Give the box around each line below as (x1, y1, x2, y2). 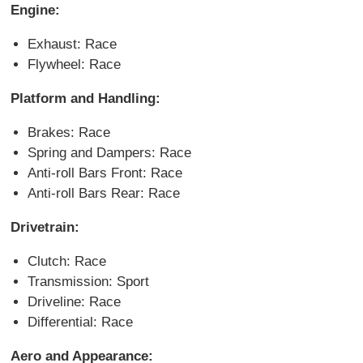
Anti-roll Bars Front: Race (27, 165, 182, 181)
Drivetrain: (11, 220, 80, 236)
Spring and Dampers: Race (27, 145, 191, 161)
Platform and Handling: (11, 91, 161, 107)
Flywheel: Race (27, 57, 121, 73)
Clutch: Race (27, 254, 106, 270)
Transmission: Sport (27, 274, 149, 290)
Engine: (11, 2, 61, 19)
